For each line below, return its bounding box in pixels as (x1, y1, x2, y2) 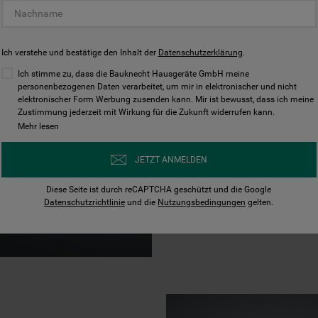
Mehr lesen (17, 121, 59, 131)
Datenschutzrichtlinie (44, 197, 125, 207)
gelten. (246, 197, 273, 207)
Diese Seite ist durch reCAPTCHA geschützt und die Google (46, 185, 271, 194)
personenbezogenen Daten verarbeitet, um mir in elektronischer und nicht (17, 82, 297, 92)
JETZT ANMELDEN (134, 154, 207, 165)
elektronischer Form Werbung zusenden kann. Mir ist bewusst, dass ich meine (17, 94, 314, 104)
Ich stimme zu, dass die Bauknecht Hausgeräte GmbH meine (17, 69, 249, 79)
